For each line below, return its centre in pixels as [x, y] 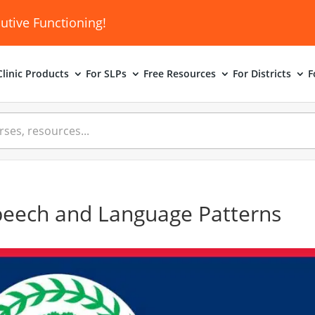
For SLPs [106, 73]
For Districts [262, 73]
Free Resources [179, 73]
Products [47, 73]
